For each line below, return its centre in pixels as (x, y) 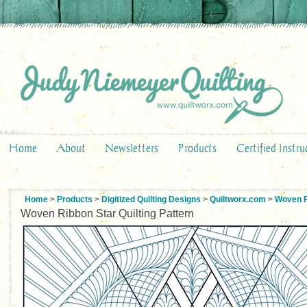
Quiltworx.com (238, 199)
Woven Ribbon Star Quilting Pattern (107, 213)
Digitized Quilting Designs (151, 199)
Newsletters (132, 148)
